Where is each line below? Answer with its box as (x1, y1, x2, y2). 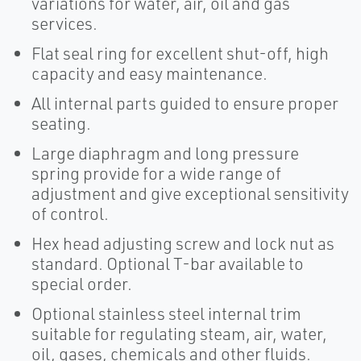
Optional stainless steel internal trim (31, 303, 301, 325)
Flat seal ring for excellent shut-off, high (31, 43, 329, 64)
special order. (31, 273, 132, 295)
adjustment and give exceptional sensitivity (31, 183, 349, 205)
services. (31, 13, 98, 35)
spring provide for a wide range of (31, 163, 281, 185)
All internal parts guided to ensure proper (31, 93, 338, 114)
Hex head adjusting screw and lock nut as (31, 233, 334, 255)
